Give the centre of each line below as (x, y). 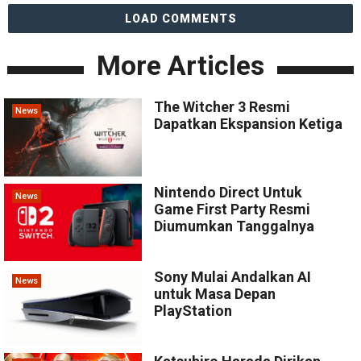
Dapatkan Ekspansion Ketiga (249, 124)
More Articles (180, 66)
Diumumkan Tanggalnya (234, 226)
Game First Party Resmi (232, 209)
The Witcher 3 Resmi (222, 107)
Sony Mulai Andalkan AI (233, 276)
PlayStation (193, 310)
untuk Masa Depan (215, 293)
